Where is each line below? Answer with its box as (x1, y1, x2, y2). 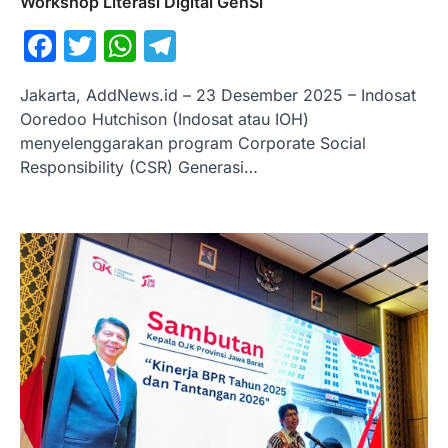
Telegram (176, 26, 319, 66)
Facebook (56, 26, 205, 66)
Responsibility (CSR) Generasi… (20, 157, 258, 178)
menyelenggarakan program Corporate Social (20, 133, 366, 154)
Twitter (96, 26, 200, 66)
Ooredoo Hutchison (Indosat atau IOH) (20, 109, 309, 130)
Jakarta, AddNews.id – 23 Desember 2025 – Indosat (20, 85, 416, 106)
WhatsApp (136, 26, 294, 66)
